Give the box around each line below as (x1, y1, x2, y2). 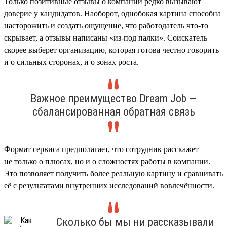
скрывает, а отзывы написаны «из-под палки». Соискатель (4, 33, 207, 42)
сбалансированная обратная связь (32, 105, 195, 118)
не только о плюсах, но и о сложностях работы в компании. (4, 157, 210, 166)
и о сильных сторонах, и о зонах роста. (4, 57, 139, 66)
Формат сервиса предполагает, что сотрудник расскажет (4, 144, 199, 154)
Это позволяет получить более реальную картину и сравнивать (4, 169, 223, 178)
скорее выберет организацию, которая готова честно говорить (4, 45, 219, 54)
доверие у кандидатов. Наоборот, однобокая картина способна (4, 9, 221, 18)
